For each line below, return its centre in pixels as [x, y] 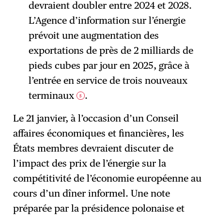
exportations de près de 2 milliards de [111, 50]
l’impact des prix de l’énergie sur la [90, 163]
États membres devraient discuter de [93, 148]
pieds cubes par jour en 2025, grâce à [109, 65]
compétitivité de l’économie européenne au [108, 178]
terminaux [52, 95]
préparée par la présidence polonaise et [99, 208]
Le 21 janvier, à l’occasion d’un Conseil [96, 118]
